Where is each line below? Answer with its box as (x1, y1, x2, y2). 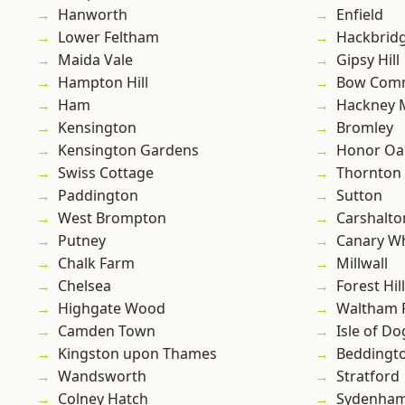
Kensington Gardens (58, 140, 199, 161)
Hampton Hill (58, 72, 148, 93)
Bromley (336, 118, 393, 138)
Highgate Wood (58, 298, 165, 319)
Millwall (336, 253, 388, 274)
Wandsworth (58, 366, 146, 387)
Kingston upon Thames (58, 344, 217, 364)
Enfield (336, 5, 383, 25)
